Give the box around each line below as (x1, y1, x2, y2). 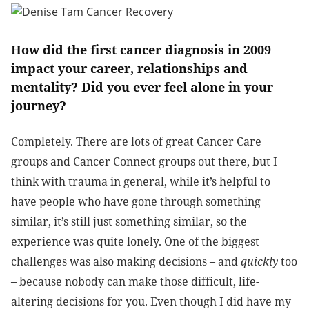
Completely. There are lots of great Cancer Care (11, 134, 261, 150)
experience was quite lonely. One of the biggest (11, 234, 259, 250)
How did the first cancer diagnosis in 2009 (11, 41, 271, 59)
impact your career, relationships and (11, 60, 248, 77)
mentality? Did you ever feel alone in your (11, 79, 273, 96)
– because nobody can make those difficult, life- (11, 274, 259, 290)
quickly (241, 254, 281, 270)
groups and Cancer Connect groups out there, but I (11, 154, 277, 170)
